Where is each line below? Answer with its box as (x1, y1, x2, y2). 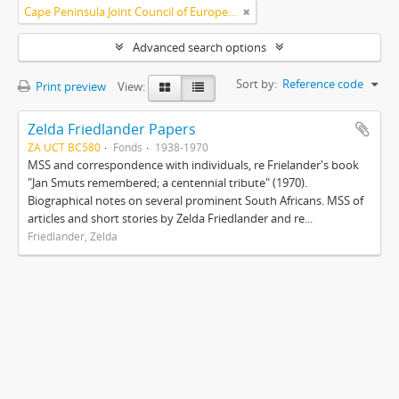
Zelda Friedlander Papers (28, 119, 196, 139)
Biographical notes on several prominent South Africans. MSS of (28, 192, 363, 208)
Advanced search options (133, 39, 266, 55)
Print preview (33, 78, 106, 95)
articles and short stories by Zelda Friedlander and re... (28, 210, 313, 226)
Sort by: (236, 76, 277, 92)
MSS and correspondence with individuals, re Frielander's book (28, 157, 359, 173)
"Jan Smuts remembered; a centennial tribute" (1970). (28, 175, 307, 191)
